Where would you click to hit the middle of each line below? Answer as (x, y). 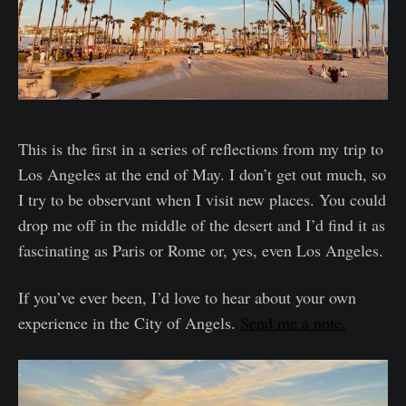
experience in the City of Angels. (129, 322)
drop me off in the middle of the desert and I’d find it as (202, 224)
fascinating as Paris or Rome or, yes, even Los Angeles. (201, 250)
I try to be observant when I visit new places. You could (202, 199)
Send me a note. (293, 322)
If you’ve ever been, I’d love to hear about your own (187, 297)
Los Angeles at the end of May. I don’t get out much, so (202, 174)
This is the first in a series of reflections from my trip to (201, 148)
